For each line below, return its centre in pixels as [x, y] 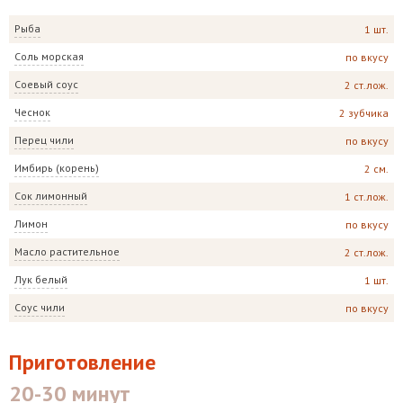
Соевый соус [46, 85]
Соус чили [40, 308]
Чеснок [32, 112]
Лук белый [41, 280]
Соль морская [49, 57]
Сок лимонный [51, 196]
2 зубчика [364, 112]
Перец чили [44, 140]
